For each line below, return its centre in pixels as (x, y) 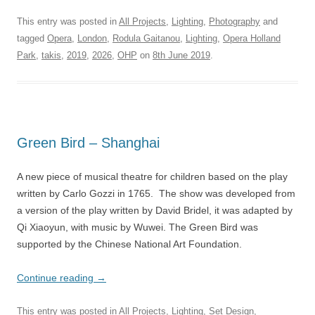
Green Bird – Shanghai (88, 143)
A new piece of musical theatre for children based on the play (152, 176)
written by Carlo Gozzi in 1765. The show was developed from (156, 193)
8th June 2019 (181, 55)
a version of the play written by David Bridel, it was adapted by (155, 210)
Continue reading (57, 278)
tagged (32, 38)
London (92, 38)
